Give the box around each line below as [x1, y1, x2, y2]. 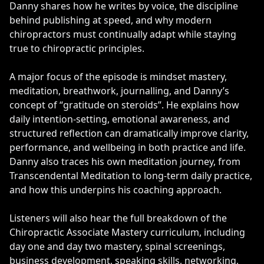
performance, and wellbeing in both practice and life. [9, 140, 246, 154]
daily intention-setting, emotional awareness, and [9, 112, 230, 126]
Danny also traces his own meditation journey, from [9, 154, 240, 168]
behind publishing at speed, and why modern [9, 13, 212, 27]
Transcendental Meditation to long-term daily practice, [9, 169, 252, 182]
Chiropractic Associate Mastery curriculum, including [9, 225, 245, 239]
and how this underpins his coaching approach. [9, 183, 222, 196]
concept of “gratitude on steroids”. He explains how [9, 98, 239, 111]
